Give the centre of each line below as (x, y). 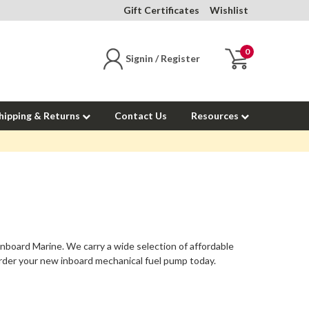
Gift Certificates (161, 10)
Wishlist (229, 10)
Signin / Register (163, 58)
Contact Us (141, 116)
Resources (216, 116)
